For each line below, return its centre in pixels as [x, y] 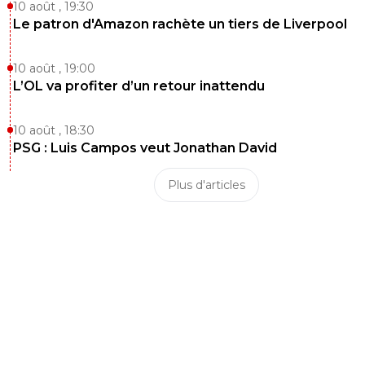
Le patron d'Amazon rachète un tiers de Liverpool [180, 24]
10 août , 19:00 [54, 69]
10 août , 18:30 [54, 131]
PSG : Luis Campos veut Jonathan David [145, 148]
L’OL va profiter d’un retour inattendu [139, 86]
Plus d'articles [206, 185]
